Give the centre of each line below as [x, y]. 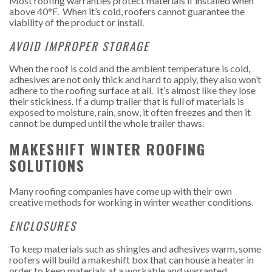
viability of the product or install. [76, 22]
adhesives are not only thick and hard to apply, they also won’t [135, 80]
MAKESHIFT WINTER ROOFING [107, 149]
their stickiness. [42, 101]
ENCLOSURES [43, 225]
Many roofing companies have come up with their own [121, 191]
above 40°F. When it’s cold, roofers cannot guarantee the [127, 11]
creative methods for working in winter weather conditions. [131, 202]
